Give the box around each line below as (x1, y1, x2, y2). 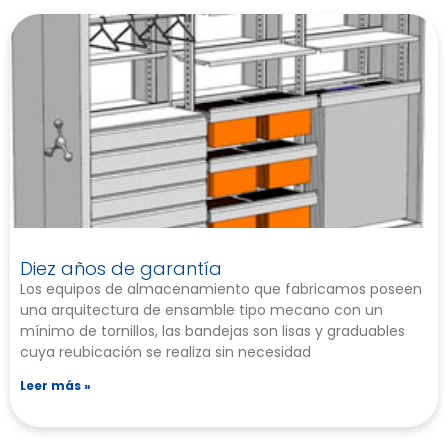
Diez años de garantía (20, 256, 222, 282)
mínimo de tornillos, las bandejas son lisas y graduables (20, 321, 405, 342)
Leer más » (20, 377, 91, 395)
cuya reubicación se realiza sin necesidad (20, 342, 311, 363)
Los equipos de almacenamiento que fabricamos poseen (20, 279, 422, 300)
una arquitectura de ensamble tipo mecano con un (20, 300, 383, 321)
